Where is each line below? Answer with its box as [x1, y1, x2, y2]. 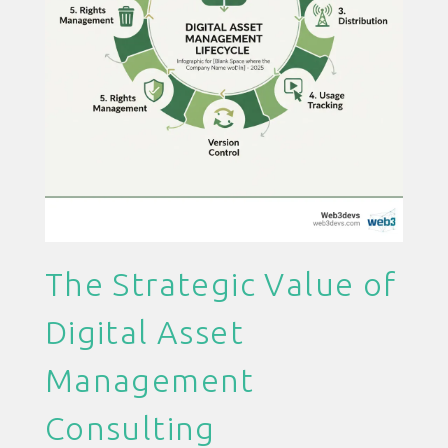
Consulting [44, 409, 216, 446]
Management [44, 361, 255, 398]
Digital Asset [44, 313, 244, 350]
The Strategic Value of [44, 265, 397, 302]
